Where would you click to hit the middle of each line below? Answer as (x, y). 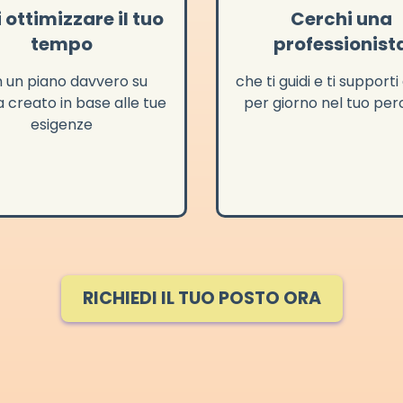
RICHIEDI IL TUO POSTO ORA (201, 299)
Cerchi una (341, 19)
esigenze (62, 125)
